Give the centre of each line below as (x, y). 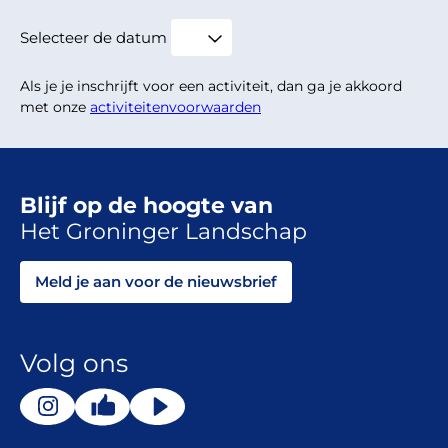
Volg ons (74, 363)
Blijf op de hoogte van (146, 206)
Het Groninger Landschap (163, 232)
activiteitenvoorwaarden (175, 107)
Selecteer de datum (93, 38)
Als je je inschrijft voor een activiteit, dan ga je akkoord (211, 86)
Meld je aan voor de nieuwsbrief (156, 282)
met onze (55, 107)
